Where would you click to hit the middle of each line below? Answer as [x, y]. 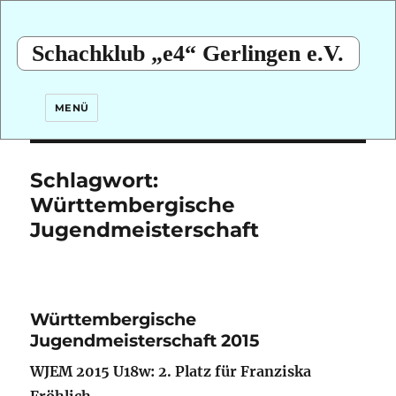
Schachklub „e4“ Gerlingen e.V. [188, 54]
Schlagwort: [95, 180]
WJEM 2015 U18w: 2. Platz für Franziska [171, 372]
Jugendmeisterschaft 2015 [145, 340]
